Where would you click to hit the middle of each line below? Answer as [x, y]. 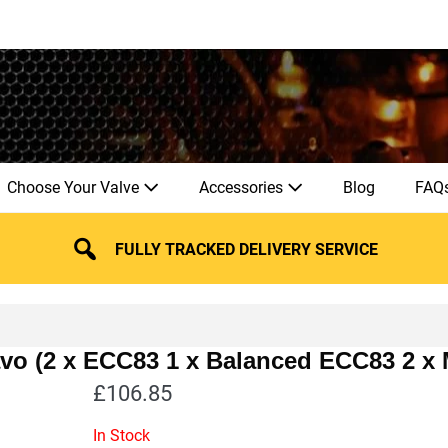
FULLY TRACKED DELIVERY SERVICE [247, 249]
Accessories [243, 187]
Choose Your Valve [75, 187]
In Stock [122, 435]
